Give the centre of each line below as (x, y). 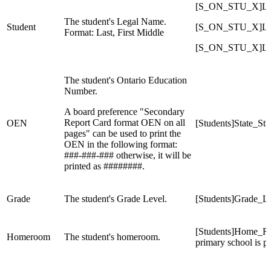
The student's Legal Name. (115, 22)
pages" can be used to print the (122, 134)
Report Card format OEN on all (125, 123)
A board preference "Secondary (124, 112)
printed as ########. (104, 166)
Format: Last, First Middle (114, 33)
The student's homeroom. (112, 237)
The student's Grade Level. (116, 199)
